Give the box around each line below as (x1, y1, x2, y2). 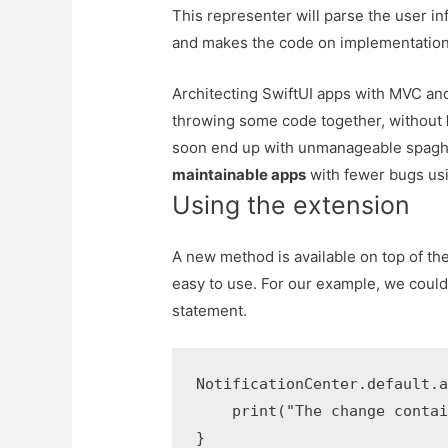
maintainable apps (172, 164, 307, 184)
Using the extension (172, 189, 411, 220)
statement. (172, 300, 248, 320)
